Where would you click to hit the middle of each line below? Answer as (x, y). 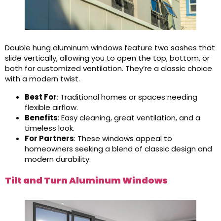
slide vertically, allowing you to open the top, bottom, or (107, 58)
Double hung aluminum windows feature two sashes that (110, 48)
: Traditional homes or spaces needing (127, 97)
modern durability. (58, 159)
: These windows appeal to (123, 138)
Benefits (41, 118)
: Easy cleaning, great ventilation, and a (129, 118)
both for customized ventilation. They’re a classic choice (109, 68)
